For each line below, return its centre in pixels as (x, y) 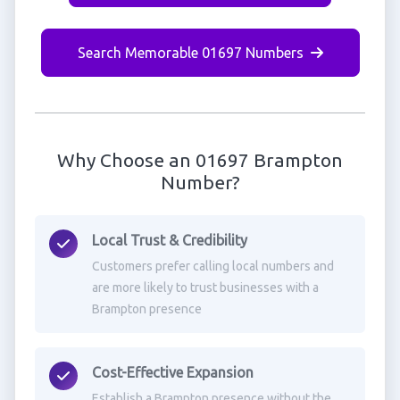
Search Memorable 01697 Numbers (190, 53)
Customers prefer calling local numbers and (212, 266)
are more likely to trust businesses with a (205, 287)
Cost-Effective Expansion (172, 372)
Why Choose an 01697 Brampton (200, 160)
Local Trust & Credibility (169, 240)
